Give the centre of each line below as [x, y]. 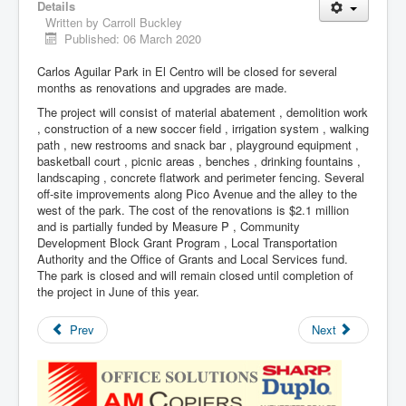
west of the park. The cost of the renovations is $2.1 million [193, 210]
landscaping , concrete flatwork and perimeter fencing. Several [201, 178]
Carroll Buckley [142, 23]
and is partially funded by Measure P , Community [169, 227]
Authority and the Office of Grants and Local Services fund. [193, 259]
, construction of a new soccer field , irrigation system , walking [203, 129]
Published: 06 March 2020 [133, 39]
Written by [74, 23]
